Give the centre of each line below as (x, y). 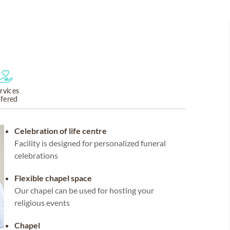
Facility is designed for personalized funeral (90, 143)
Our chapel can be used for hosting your (84, 190)
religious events (42, 203)
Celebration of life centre (61, 131)
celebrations (36, 155)
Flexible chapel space (53, 178)
